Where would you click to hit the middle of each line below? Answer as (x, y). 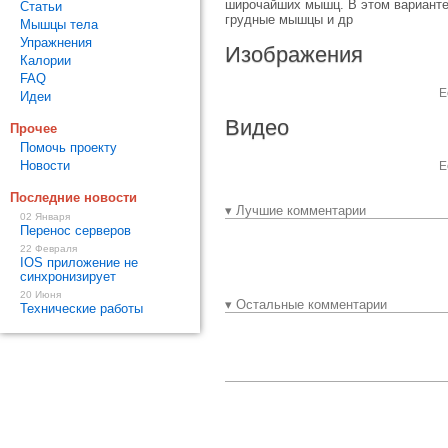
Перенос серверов (75, 230)
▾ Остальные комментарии (306, 304)
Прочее (33, 128)
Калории (45, 60)
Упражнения (56, 42)
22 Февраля (48, 248)
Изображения (294, 54)
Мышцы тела (59, 24)
